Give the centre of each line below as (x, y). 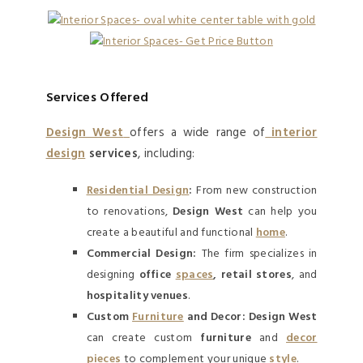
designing (113, 275)
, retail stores (252, 275)
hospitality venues (137, 296)
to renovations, (127, 211)
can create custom (143, 338)
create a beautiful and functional (171, 233)
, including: (167, 154)
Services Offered (97, 98)
